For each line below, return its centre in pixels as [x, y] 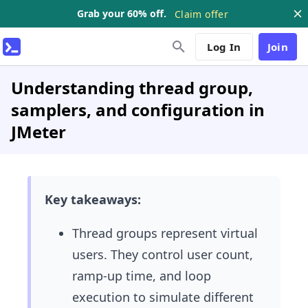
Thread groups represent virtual [165, 233]
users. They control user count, [163, 254]
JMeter [38, 132]
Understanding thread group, [132, 88]
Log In [224, 46]
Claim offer [201, 14]
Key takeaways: [93, 199]
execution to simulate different [163, 297]
